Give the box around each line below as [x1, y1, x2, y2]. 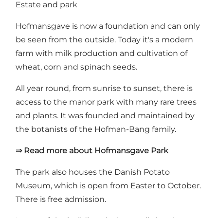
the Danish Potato [99, 167, 170, 177]
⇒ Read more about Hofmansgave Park [16, 145, 168, 155]
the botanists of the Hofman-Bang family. [16, 124, 176, 134]
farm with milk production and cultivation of [16, 48, 187, 58]
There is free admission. [16, 194, 106, 204]
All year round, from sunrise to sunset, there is [16, 83, 193, 93]
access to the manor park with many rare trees [16, 97, 197, 107]
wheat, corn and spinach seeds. [16, 62, 137, 72]
